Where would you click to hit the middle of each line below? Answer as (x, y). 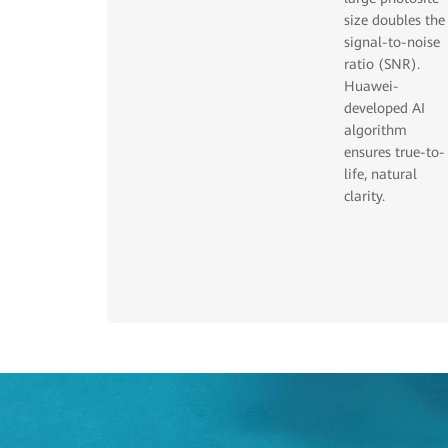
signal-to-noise (391, 42)
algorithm (375, 130)
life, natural (380, 174)
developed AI (384, 108)
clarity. (364, 196)
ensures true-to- (394, 152)
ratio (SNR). (381, 64)
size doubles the (394, 20)
